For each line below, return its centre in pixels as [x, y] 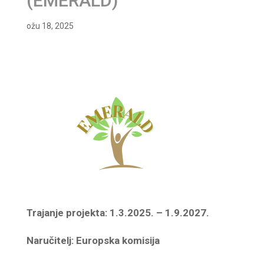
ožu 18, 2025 [50, 26]
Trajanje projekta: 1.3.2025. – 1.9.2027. [118, 213]
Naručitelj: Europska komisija [93, 240]
